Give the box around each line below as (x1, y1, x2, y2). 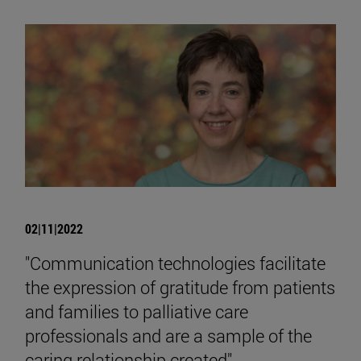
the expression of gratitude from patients (25, 276, 335, 300)
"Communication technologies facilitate (25, 251, 326, 276)
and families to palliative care (25, 300, 248, 324)
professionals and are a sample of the (25, 324, 312, 348)
